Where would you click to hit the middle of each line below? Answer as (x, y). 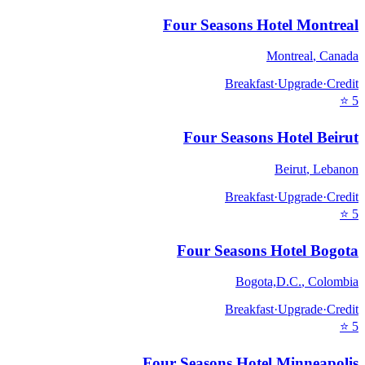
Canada (339, 56)
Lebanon (336, 169)
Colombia (333, 282)
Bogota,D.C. (268, 282)
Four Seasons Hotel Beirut (271, 138)
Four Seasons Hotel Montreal (261, 24)
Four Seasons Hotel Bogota (268, 250)
